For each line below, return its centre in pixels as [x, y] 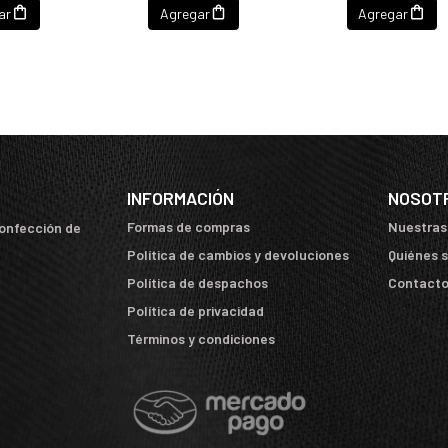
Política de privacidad [195, 311]
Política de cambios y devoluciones [238, 255]
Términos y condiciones [201, 339]
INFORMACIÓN [180, 198]
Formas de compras [188, 227]
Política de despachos [197, 283]
